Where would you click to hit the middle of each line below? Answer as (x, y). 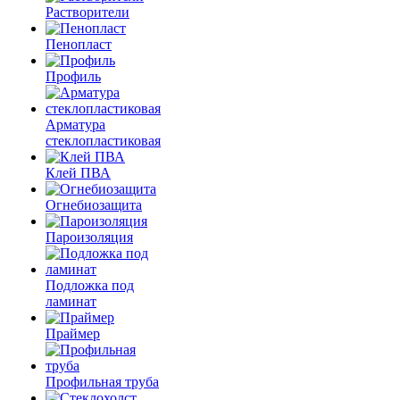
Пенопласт (79, 44)
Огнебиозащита (94, 205)
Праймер (73, 333)
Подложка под (90, 285)
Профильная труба (102, 382)
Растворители (87, 12)
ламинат (71, 301)
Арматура (75, 125)
